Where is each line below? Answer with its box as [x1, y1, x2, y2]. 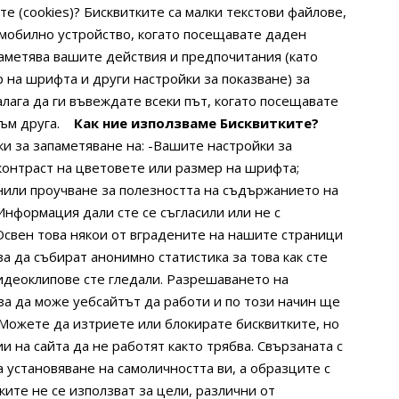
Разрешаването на [167, 270, 289, 289]
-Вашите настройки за [148, 136, 293, 155]
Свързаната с [257, 337, 344, 355]
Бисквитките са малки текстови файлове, [84, 3, 347, 21]
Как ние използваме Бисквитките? [74, 114, 320, 133]
